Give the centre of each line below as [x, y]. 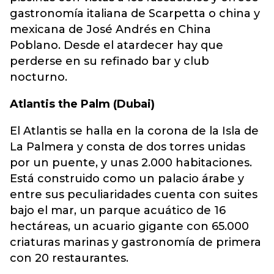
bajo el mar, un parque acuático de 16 [118, 210]
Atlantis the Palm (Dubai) [82, 104]
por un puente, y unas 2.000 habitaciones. [131, 163]
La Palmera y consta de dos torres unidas [128, 147]
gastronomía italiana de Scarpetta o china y [135, 13]
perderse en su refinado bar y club [109, 61]
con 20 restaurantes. [69, 258]
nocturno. [39, 77]
